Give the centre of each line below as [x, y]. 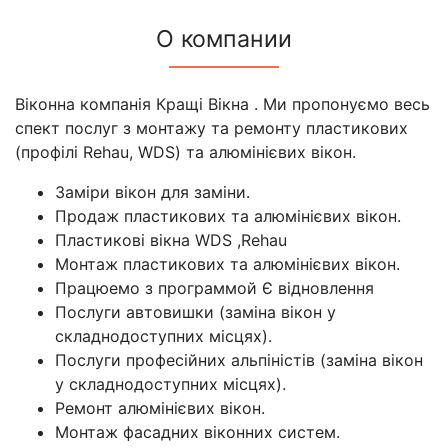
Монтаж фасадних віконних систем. [197, 431]
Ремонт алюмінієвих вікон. [160, 407]
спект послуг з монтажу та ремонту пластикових [211, 127]
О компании [224, 38]
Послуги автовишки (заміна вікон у [195, 311]
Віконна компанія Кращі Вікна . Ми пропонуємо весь [222, 103]
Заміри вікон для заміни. [152, 191]
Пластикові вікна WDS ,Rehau [171, 239]
